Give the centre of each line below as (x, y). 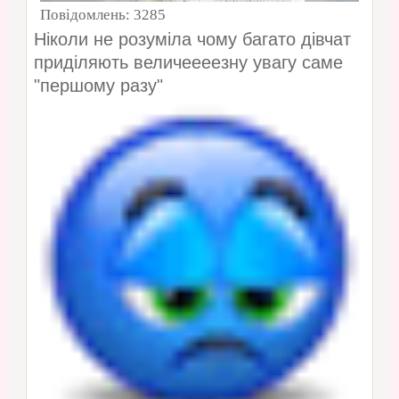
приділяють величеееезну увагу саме (188, 63)
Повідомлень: (86, 15)
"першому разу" (98, 86)
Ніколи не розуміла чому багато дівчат (192, 40)
